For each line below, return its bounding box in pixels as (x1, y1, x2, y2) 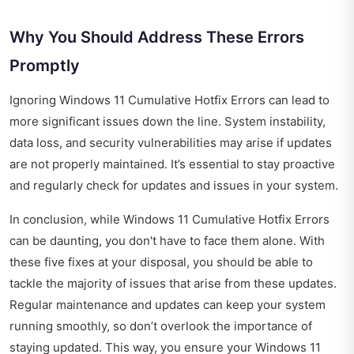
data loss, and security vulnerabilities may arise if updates (9, 135, 332, 151)
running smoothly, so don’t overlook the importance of (9, 318, 312, 334)
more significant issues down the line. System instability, (9, 114, 326, 130)
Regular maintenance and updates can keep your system (9, 297, 326, 313)
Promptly (9, 56, 80, 76)
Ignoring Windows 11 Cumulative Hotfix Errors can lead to (9, 92, 330, 108)
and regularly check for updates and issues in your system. (9, 178, 338, 194)
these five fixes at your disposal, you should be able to (9, 254, 313, 270)
